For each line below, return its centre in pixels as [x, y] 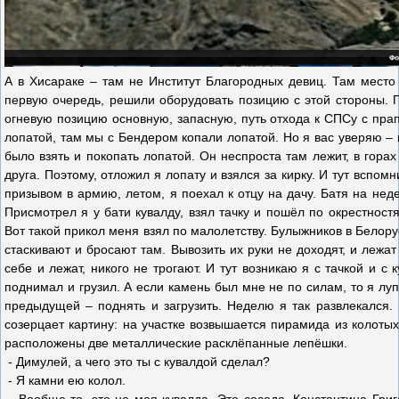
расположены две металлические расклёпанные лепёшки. [176, 343]
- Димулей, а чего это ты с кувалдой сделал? [137, 362]
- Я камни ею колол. [65, 380]
